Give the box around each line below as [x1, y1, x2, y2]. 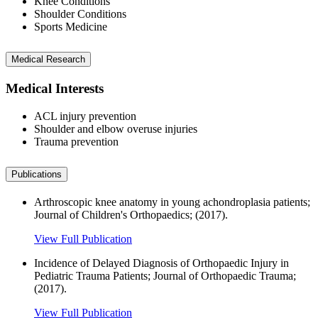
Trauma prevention [34, 135, 119, 148]
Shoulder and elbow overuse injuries [34, 122, 197, 135]
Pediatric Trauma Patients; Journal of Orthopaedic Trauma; [34, 269, 296, 282]
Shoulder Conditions [34, 8, 126, 21]
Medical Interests [6, 81, 104, 97]
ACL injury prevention [34, 109, 136, 122]
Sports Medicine [34, 21, 107, 33]
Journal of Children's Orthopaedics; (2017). [34, 208, 228, 221]
